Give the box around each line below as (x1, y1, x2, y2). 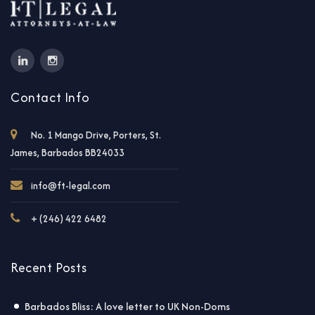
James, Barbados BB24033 (11, 145, 124, 160)
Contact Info (11, 87, 90, 107)
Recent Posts (11, 257, 87, 277)
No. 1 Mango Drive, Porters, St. (31, 127, 161, 142)
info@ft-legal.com (31, 178, 110, 193)
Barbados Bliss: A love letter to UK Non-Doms (25, 298, 230, 314)
